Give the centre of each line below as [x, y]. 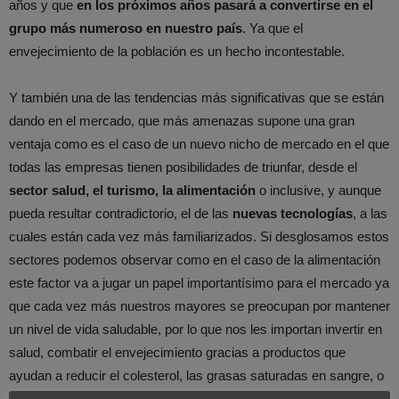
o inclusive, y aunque [318, 191]
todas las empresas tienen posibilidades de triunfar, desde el [183, 167]
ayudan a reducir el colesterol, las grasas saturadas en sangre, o [196, 376]
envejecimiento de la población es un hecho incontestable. [177, 52]
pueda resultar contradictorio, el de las [121, 214]
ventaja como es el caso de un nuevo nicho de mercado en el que [199, 144]
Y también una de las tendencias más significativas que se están [196, 98]
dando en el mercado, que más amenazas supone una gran [182, 121]
